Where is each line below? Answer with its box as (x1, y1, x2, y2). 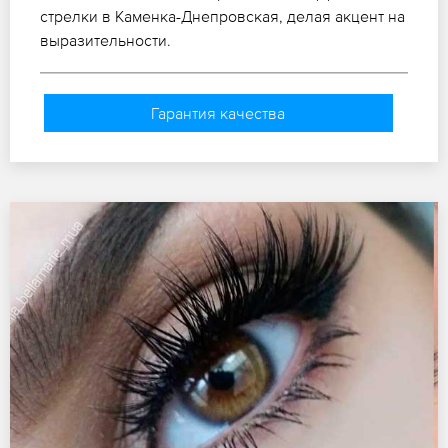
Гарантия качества (151, 103, 286, 122)
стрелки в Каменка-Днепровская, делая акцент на (40, 6, 405, 25)
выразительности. (40, 30, 171, 49)
